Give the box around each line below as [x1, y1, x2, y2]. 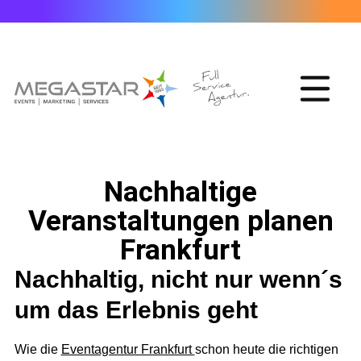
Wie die [14, 342, 61, 357]
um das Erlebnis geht [14, 297, 258, 324]
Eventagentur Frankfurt [60, 342, 195, 357]
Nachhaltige [104, 175, 257, 210]
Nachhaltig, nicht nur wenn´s [14, 266, 342, 293]
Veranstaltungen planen [27, 204, 334, 239]
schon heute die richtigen [194, 342, 338, 357]
